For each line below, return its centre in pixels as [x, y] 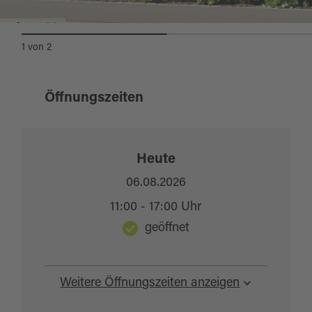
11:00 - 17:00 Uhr [156, 208]
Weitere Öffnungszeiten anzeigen [150, 283]
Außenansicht [33, 28]
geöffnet [167, 228]
